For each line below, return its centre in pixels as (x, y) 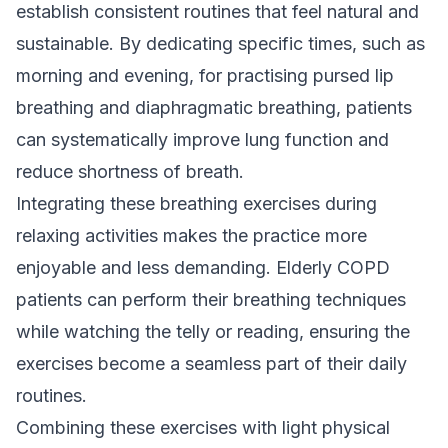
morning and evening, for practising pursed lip (205, 75)
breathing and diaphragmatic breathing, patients (214, 107)
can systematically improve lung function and (202, 139)
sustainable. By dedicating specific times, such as (220, 43)
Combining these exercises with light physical (203, 427)
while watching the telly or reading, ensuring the (213, 331)
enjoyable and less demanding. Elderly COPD (203, 267)
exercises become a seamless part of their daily (211, 363)
